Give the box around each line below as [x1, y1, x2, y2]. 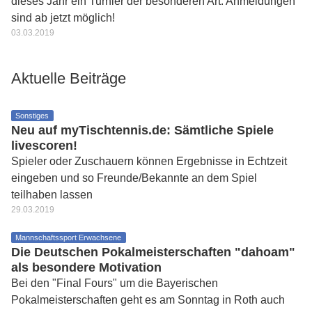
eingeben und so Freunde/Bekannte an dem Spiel [11, 172, 257, 184]
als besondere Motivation [11, 260, 162, 274]
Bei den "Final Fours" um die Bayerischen [11, 277, 218, 289]
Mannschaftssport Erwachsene [15, 233, 122, 242]
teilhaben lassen [11, 189, 93, 201]
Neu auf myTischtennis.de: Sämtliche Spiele [11, 123, 274, 137]
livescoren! [11, 139, 77, 153]
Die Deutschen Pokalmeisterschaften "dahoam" [11, 245, 295, 259]
